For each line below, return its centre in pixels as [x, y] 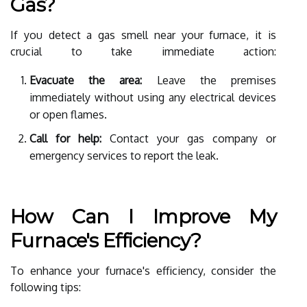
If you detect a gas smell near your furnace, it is [143, 35]
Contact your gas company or [189, 138]
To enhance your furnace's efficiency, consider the [143, 270]
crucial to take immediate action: [143, 51]
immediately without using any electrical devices [153, 97]
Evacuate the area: [86, 80]
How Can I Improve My [143, 216]
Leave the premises [209, 80]
